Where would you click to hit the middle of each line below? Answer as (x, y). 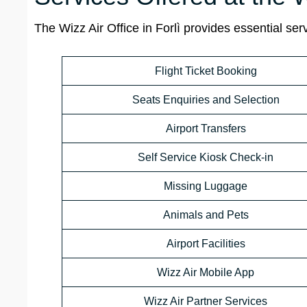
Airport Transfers (206, 129)
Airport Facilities (206, 244)
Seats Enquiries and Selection (206, 100)
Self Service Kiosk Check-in (206, 158)
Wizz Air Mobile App (206, 273)
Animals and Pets (206, 215)
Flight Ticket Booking (206, 71)
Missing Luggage (206, 186)
